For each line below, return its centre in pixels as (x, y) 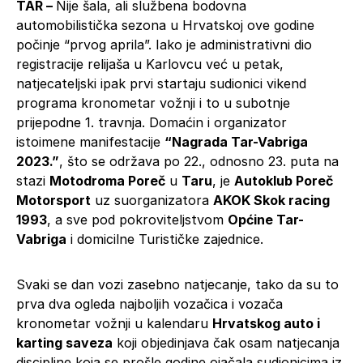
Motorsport (53, 200)
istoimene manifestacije (90, 141)
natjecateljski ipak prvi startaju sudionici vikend (161, 83)
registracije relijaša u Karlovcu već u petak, (150, 64)
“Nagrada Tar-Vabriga (236, 141)
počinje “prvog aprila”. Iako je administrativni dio (164, 44)
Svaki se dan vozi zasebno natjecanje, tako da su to (177, 284)
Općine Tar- (266, 219)
